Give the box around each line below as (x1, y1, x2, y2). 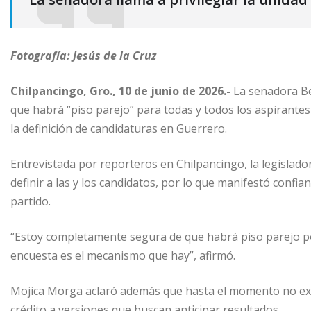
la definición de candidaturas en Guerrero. (10, 120, 227, 136)
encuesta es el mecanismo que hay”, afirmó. (10, 247, 235, 263)
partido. (10, 193, 51, 209)
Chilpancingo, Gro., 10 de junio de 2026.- (10, 83, 230, 99)
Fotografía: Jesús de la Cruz (10, 47, 156, 63)
